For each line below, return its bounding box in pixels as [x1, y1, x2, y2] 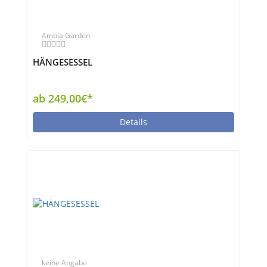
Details [120, 116, 147, 128]
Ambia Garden [42, 30, 90, 41]
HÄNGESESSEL [33, 56, 92, 69]
